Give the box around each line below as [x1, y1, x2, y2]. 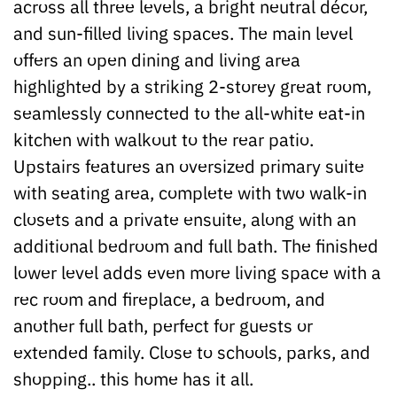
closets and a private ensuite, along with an [13, 206, 356, 231]
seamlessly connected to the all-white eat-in [13, 100, 365, 125]
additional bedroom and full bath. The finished [13, 233, 378, 258]
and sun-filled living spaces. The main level [13, 20, 353, 45]
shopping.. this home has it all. [13, 366, 253, 391]
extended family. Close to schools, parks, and [13, 339, 370, 364]
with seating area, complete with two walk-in [13, 180, 367, 205]
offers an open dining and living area [13, 47, 300, 72]
